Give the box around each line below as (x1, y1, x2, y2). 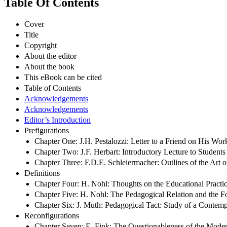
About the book (24, 62, 74, 71)
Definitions (24, 168, 60, 177)
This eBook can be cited (24, 72, 102, 82)
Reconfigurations (24, 211, 79, 220)
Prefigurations (24, 126, 69, 135)
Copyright (24, 41, 57, 50)
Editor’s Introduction (24, 115, 91, 124)
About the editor (24, 51, 77, 60)
